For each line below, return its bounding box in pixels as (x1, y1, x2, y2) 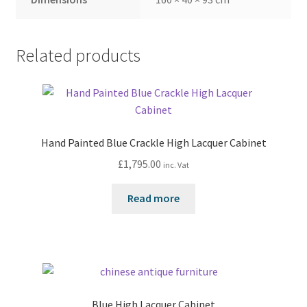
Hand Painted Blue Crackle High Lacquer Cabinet (40, 135, 267, 149)
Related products (15, 45, 140, 67)
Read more (127, 191, 180, 206)
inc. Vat (163, 159, 189, 170)
